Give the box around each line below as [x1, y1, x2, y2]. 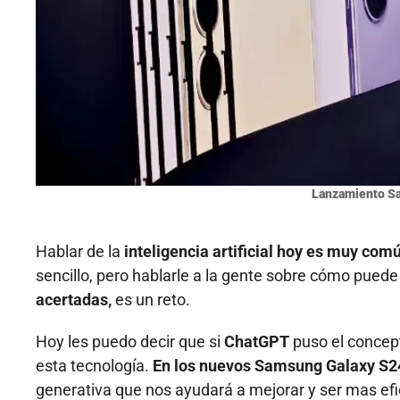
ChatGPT [224, 331, 289, 351]
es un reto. [112, 289, 190, 309]
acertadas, [36, 289, 112, 309]
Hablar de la [36, 241, 124, 261]
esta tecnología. [36, 355, 153, 375]
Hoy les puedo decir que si [36, 331, 224, 351]
